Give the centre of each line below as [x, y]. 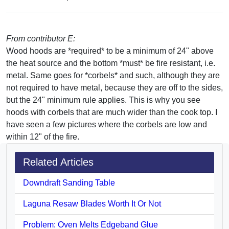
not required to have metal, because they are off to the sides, [114, 87]
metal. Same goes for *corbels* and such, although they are [113, 75]
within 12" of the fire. [43, 136]
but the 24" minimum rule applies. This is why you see [103, 100]
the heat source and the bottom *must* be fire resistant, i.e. [111, 63]
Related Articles [58, 162]
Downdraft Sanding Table [69, 182]
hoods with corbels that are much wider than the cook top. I [112, 112]
